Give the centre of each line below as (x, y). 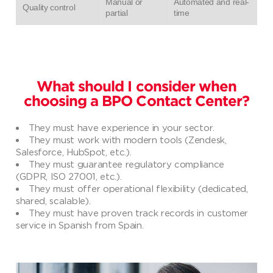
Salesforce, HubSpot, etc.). (74, 152)
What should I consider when (136, 87)
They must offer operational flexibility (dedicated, (138, 189)
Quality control (49, 8)
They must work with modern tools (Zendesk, (128, 140)
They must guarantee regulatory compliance (126, 164)
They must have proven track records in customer (138, 213)
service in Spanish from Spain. (80, 225)
